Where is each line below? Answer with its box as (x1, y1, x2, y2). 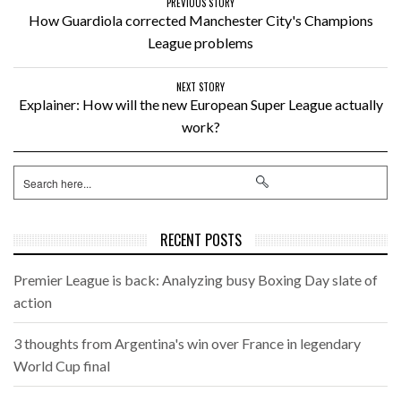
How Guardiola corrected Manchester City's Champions (28, 12, 373, 30)
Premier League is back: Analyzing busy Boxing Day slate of (13, 271, 378, 289)
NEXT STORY (176, 80, 225, 95)
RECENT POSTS (159, 229, 242, 252)
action (13, 294, 52, 311)
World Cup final (13, 357, 110, 375)
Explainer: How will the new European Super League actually (18, 96, 383, 114)
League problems (148, 34, 253, 52)
